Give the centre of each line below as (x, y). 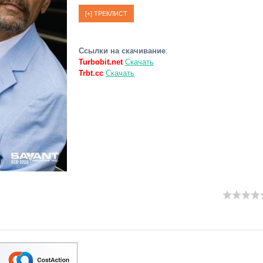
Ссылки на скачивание (122, 51)
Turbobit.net (101, 62)
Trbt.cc (91, 73)
